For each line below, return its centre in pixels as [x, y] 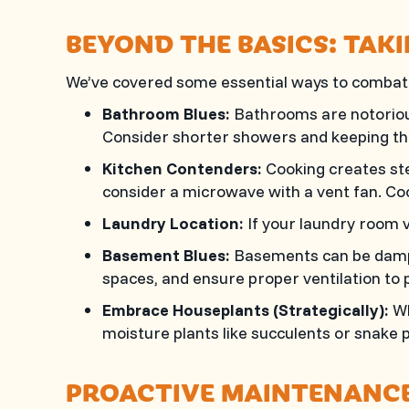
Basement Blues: [166, 255]
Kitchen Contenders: [182, 168]
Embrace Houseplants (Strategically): [246, 310]
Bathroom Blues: [166, 114]
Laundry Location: [173, 223]
